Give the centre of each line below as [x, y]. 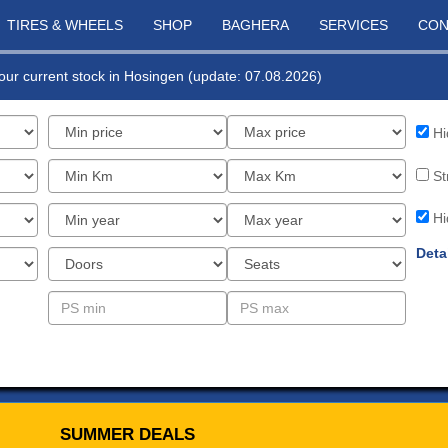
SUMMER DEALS [127, 434]
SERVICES [353, 25]
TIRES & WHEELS [65, 25]
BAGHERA [255, 25]
